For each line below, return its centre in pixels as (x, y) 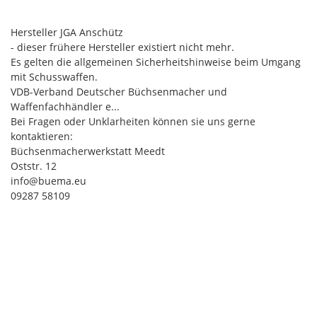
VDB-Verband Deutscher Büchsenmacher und (119, 91)
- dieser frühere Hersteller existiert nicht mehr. (122, 47)
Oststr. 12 (34, 166)
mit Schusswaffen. (54, 76)
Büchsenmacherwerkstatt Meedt (88, 151)
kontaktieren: (42, 136)
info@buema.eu (48, 180)
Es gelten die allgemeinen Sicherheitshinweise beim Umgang (156, 62)
